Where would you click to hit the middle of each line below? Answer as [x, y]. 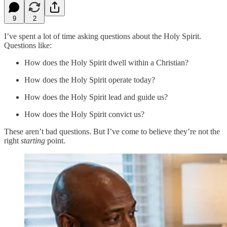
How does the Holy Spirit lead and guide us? [96, 97]
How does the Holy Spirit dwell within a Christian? [106, 62]
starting [33, 140]
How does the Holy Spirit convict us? [84, 114]
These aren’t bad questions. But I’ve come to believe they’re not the [112, 131]
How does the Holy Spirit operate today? [90, 80]
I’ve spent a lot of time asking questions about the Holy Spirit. [103, 36]
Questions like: [28, 45]
